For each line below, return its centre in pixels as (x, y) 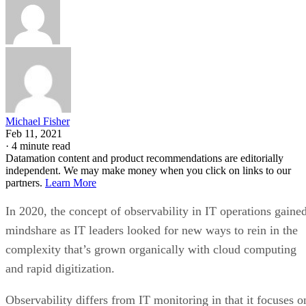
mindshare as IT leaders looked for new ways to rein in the (152, 230)
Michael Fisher (38, 121)
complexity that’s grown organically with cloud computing (151, 249)
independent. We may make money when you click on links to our (148, 170)
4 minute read (41, 145)
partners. (25, 182)
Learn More (71, 182)
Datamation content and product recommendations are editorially (144, 158)
